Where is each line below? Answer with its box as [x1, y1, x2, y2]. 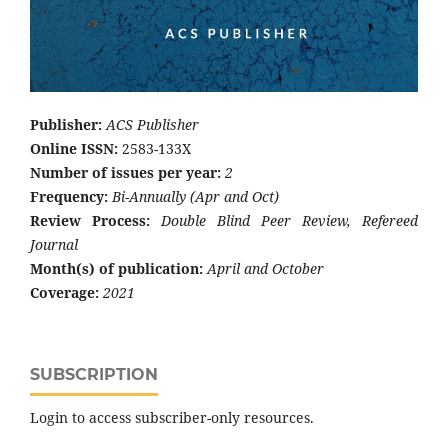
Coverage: [30, 282, 99, 302]
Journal [30, 234, 78, 254]
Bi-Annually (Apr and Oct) [108, 186, 279, 206]
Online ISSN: [30, 138, 118, 158]
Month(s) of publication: [30, 258, 203, 278]
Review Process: [30, 210, 150, 230]
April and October [203, 258, 324, 278]
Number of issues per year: [30, 162, 221, 182]
